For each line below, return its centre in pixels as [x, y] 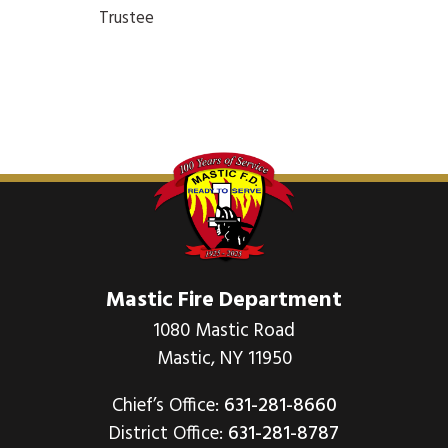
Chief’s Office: [167, 405]
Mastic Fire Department [224, 300]
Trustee [126, 18]
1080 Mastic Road [224, 330]
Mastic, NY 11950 [224, 358]
